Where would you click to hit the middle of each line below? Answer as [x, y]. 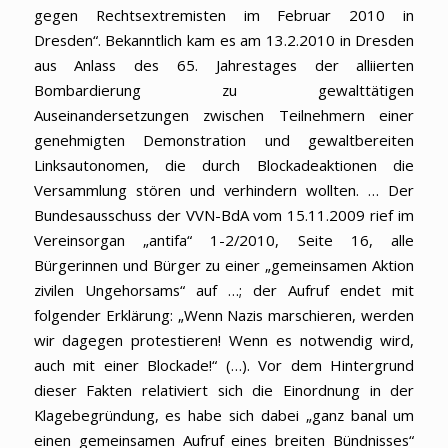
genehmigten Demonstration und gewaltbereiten [224, 140]
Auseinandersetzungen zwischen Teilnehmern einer [224, 115]
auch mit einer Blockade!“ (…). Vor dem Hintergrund [224, 365]
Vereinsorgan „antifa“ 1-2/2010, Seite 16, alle [224, 240]
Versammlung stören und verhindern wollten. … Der [224, 190]
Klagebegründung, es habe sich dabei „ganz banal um [224, 415]
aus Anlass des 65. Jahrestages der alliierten [224, 65]
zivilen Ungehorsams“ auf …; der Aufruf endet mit [224, 290]
